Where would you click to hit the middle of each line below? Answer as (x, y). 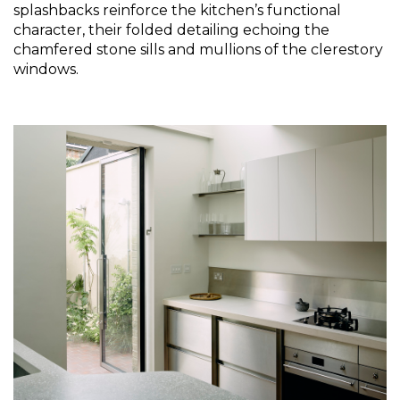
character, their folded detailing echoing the (171, 29)
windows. (46, 69)
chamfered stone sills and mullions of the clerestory (198, 49)
